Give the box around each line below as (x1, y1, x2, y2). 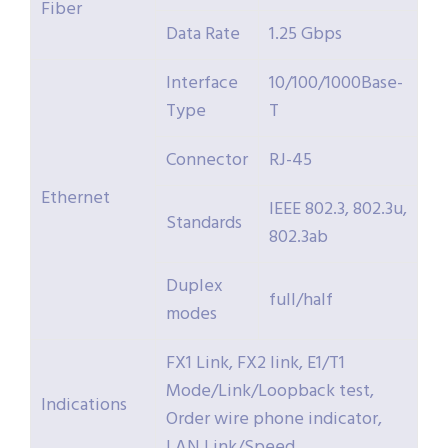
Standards (166, 209, 242, 239)
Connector (166, 146, 248, 176)
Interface (166, 69, 238, 99)
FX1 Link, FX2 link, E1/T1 (166, 349, 345, 379)
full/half (269, 286, 333, 316)
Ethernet (41, 184, 110, 214)
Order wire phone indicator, (166, 405, 382, 435)
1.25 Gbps (269, 20, 342, 50)
